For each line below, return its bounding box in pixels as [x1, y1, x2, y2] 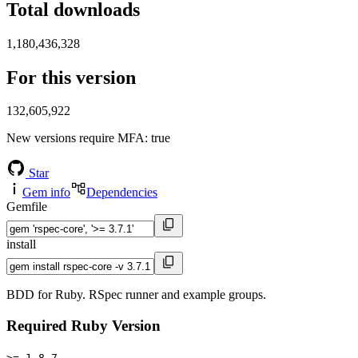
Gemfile [6, 200, 47, 214]
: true [145, 131, 170, 145]
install [6, 237, 36, 252]
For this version [6, 66, 136, 88]
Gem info [22, 185, 70, 200]
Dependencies [86, 185, 157, 200]
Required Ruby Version [6, 317, 161, 335]
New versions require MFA [6, 131, 145, 145]
